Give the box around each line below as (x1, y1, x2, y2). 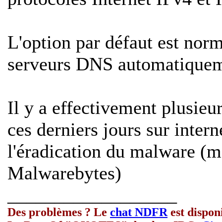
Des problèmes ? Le (7, 206, 110, 219)
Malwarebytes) (7, 163, 121, 183)
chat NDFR (110, 206, 167, 219)
